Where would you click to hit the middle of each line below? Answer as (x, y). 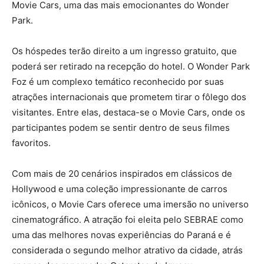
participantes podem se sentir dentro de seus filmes (121, 127)
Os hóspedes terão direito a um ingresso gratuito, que (124, 51)
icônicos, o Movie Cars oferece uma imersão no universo (130, 204)
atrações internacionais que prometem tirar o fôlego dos (129, 97)
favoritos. (31, 143)
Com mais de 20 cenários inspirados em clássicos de (122, 173)
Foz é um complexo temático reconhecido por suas (118, 81)
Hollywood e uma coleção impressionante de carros (120, 189)
